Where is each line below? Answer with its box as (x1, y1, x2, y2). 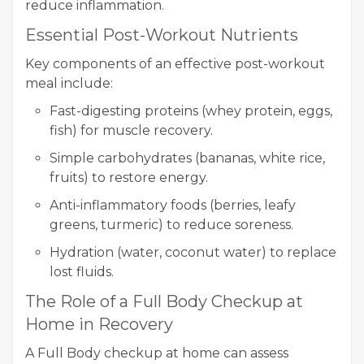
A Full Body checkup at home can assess (25, 344, 288, 361)
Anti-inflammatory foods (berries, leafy (50, 197, 296, 213)
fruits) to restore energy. (50, 169, 208, 185)
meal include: (25, 75, 113, 91)
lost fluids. (50, 263, 114, 279)
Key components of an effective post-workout (25, 55, 325, 71)
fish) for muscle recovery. (50, 122, 213, 138)
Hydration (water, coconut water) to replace (50, 244, 336, 260)
